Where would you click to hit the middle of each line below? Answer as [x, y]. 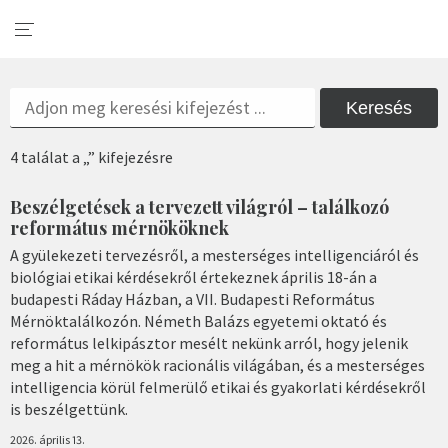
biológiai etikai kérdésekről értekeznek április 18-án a [193, 276]
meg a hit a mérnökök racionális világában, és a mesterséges [217, 364]
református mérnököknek [119, 228]
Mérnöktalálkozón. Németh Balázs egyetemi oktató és [198, 320]
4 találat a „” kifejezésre [91, 157]
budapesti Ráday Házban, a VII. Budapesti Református [192, 298]
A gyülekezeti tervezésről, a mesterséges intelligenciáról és [214, 254]
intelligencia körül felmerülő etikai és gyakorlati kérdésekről [218, 386]
